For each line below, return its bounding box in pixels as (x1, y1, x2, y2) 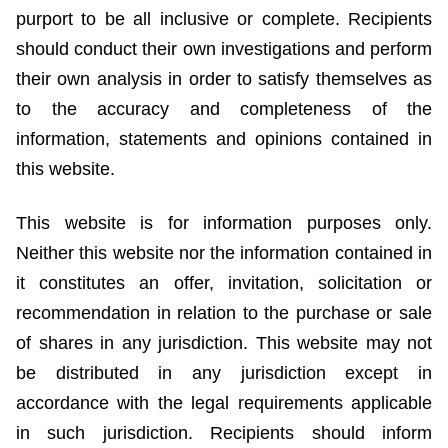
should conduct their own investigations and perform (16, 39, 432, 60)
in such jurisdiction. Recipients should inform (16, 423, 432, 444)
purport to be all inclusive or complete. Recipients (16, 9, 432, 30)
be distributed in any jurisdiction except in (16, 363, 432, 384)
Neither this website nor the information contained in (16, 243, 432, 264)
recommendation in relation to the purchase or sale (16, 303, 432, 324)
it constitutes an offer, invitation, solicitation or (16, 273, 432, 294)
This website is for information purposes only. (16, 213, 432, 234)
